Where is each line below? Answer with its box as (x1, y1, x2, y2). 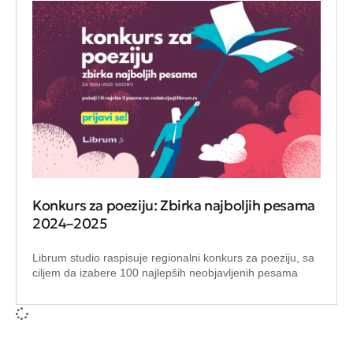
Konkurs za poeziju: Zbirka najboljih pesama (32, 196, 315, 215)
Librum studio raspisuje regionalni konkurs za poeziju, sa (32, 251, 314, 265)
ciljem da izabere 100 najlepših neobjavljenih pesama (32, 266, 298, 280)
